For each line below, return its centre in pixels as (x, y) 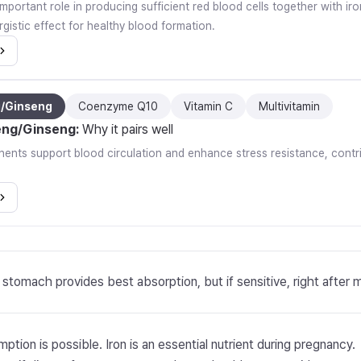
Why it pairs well (128, 129)
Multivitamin (289, 106)
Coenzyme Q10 (118, 106)
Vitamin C (208, 106)
